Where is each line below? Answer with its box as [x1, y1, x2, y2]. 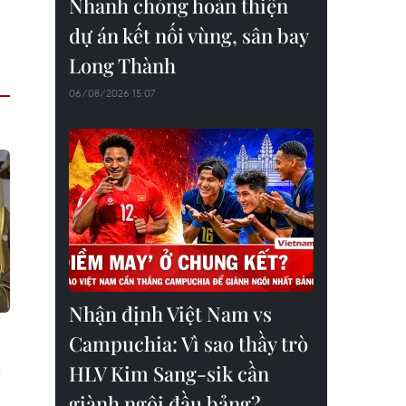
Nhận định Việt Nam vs [69, 300, 272, 327]
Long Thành [69, 52, 176, 79]
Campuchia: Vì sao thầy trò [69, 330, 308, 357]
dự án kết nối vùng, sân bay [69, 22, 308, 49]
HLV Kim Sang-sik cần [69, 360, 269, 387]
